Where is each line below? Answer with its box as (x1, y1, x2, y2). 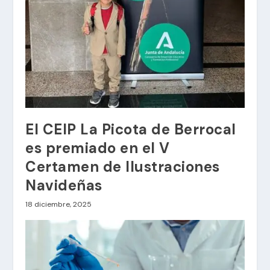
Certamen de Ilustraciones (25, 157, 220, 177)
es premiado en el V (25, 139, 170, 158)
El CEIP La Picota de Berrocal (25, 120, 236, 139)
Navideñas (25, 176, 102, 195)
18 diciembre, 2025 (25, 199, 92, 210)
